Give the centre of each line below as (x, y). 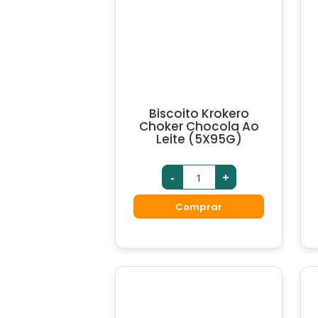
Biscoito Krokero (199, 114)
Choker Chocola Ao (199, 126)
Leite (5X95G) (199, 139)
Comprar (199, 207)
